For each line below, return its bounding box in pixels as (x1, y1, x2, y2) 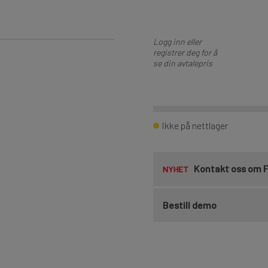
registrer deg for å (153, 47, 217, 57)
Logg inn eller (153, 36, 202, 47)
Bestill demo (163, 199, 217, 211)
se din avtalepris (153, 57, 212, 68)
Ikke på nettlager (162, 120, 228, 132)
